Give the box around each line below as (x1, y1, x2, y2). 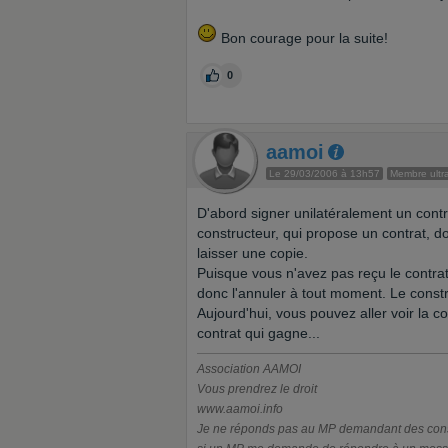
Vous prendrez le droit (197, 382, 317, 396)
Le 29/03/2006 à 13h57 (269, 168, 380, 179)
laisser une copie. (197, 245, 308, 261)
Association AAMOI (197, 362, 301, 376)
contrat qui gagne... (197, 325, 320, 341)
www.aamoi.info (197, 402, 283, 416)
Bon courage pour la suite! (217, 30, 388, 46)
